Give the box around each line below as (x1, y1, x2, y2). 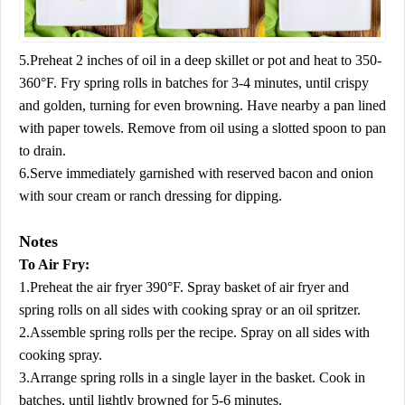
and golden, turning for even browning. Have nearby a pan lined (19, 98, 386, 114)
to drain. (19, 143, 66, 159)
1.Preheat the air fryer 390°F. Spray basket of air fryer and (19, 279, 349, 296)
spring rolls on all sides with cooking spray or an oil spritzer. (19, 302, 361, 318)
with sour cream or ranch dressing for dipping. (19, 188, 282, 204)
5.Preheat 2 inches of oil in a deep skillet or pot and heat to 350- (19, 52, 381, 69)
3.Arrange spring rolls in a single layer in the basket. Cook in (19, 370, 365, 386)
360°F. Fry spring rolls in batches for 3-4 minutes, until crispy (19, 75, 369, 91)
